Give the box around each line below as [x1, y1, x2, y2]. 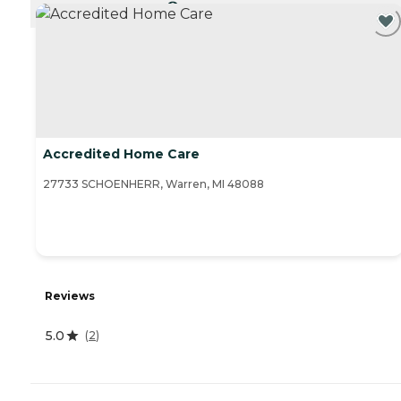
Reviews [45, 288, 95, 303]
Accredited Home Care [43, 146, 200, 163]
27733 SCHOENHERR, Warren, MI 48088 [43, 177, 264, 192]
